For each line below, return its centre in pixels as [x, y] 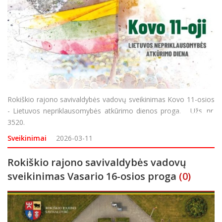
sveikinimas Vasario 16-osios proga [92, 176]
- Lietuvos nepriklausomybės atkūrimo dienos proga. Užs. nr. [111, 111]
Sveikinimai [27, 138]
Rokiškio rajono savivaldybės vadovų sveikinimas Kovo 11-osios [111, 100]
